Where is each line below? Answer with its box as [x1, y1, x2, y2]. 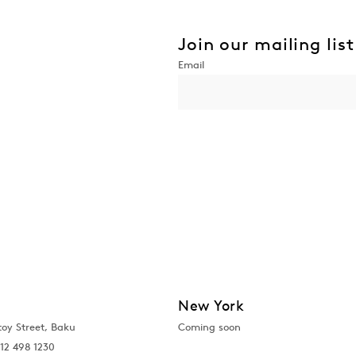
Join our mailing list [178, 32, 354, 55]
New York [178, 296, 245, 315]
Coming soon [178, 319, 241, 334]
